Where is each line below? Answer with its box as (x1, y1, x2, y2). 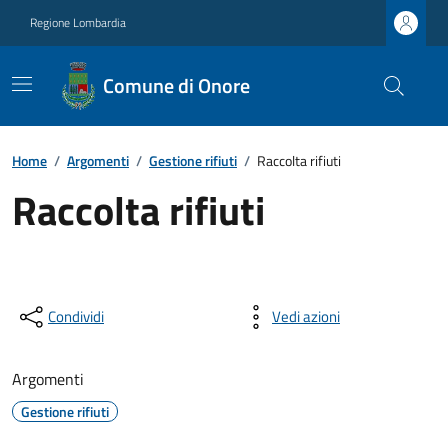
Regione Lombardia (30, 13, 126, 32)
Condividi (48, 305, 104, 328)
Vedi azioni (272, 305, 340, 328)
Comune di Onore (102, 70, 250, 101)
